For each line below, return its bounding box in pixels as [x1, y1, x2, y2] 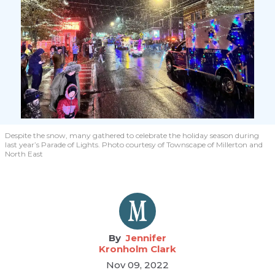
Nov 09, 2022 [106, 259, 169, 271]
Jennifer [125, 232, 166, 244]
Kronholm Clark [98, 243, 176, 255]
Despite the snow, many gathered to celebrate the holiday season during [5, 131, 259, 141]
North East [5, 149, 43, 159]
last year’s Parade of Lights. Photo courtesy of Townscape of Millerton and [5, 140, 263, 150]
